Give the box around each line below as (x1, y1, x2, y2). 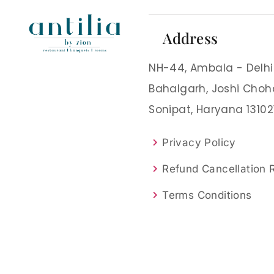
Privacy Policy (162, 136, 236, 149)
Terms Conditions (162, 189, 252, 202)
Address (163, 28, 218, 48)
